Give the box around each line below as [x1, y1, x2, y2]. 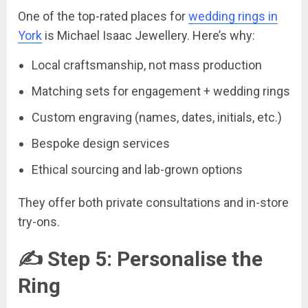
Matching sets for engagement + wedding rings [32, 83, 290, 98]
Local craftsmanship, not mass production [32, 57, 262, 72]
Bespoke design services [32, 135, 170, 151]
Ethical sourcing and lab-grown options [32, 162, 243, 177]
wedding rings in [188, 8, 278, 23]
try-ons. [18, 214, 60, 229]
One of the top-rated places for [18, 8, 188, 23]
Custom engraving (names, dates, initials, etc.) [32, 109, 282, 124]
